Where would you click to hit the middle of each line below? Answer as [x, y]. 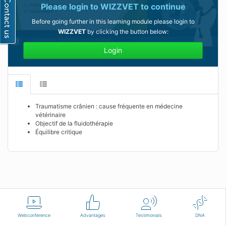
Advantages [93, 215]
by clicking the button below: [127, 32]
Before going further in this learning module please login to [113, 22]
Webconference [34, 215]
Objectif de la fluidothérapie [74, 124]
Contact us [197, 202]
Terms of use [154, 202]
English [32, 202]
